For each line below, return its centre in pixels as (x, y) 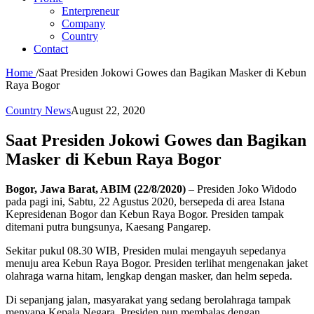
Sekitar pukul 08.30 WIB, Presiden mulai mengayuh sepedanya (146, 250)
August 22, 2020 (108, 110)
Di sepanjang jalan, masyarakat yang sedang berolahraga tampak (148, 299)
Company (83, 23)
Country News (38, 110)
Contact (51, 49)
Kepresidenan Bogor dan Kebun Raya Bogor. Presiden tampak (145, 214)
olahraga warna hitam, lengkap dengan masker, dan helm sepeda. (149, 275)
